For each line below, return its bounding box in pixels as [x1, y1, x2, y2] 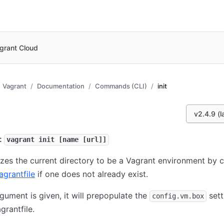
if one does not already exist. [35, 169, 148, 179]
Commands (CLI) [95, 82, 147, 90]
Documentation [37, 82, 84, 90]
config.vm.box [152, 192, 204, 200]
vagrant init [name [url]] [6, 135, 106, 143]
